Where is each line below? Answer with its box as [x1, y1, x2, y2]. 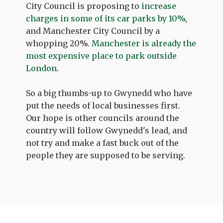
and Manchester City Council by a [26, 26, 160, 36]
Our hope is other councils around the [26, 113, 180, 123]
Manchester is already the [92, 38, 197, 48]
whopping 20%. [26, 38, 92, 48]
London [26, 63, 57, 73]
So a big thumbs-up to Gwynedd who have [26, 88, 193, 98]
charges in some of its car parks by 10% [26, 13, 186, 23]
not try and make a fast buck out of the [26, 138, 179, 148]
